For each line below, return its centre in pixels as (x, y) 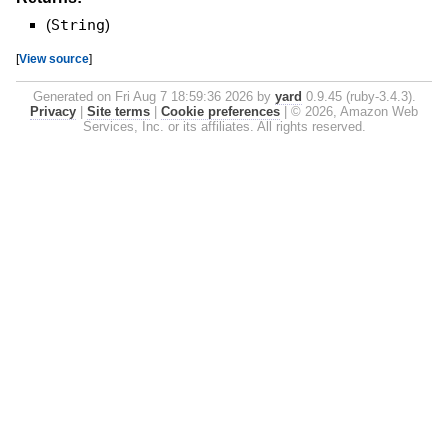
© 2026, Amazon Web (354, 111)
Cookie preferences (220, 111)
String (77, 24)
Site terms (118, 111)
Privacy (53, 111)
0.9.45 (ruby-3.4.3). (358, 96)
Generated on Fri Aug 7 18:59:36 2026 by (153, 96)
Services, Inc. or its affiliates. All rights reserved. (224, 126)
